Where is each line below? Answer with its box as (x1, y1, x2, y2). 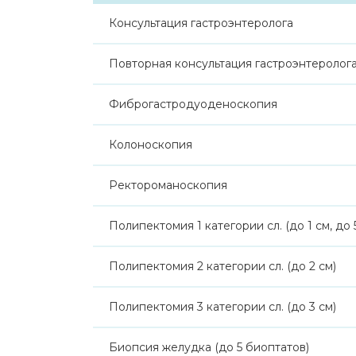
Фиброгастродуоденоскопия (109, 97, 277, 111)
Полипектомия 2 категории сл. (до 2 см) (109, 259, 336, 273)
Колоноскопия (109, 137, 192, 152)
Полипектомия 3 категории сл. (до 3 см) (109, 300, 336, 314)
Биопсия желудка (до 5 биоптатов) (109, 340, 309, 354)
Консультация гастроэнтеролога (109, 16, 293, 30)
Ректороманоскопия (109, 178, 227, 192)
